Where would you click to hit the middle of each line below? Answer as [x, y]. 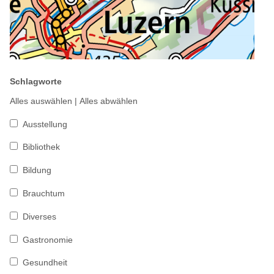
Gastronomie [48, 239]
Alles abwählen [109, 101]
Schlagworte [36, 81]
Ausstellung [45, 124]
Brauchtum [44, 193]
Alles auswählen [41, 101]
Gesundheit [45, 263]
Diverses [39, 216]
